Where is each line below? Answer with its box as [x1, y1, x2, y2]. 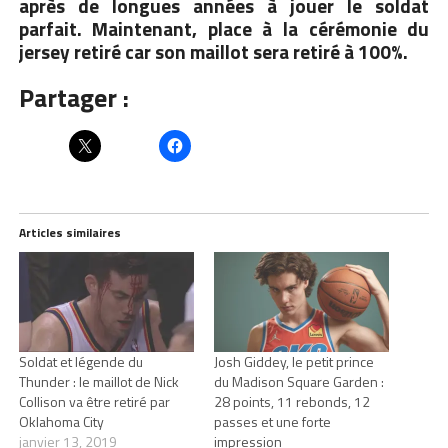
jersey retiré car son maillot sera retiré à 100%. [18, 36, 408, 66]
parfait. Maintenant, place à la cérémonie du [18, 13, 430, 43]
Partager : [18, 77, 129, 117]
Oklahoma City [18, 410, 104, 432]
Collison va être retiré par [18, 390, 170, 412]
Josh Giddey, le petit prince [213, 350, 374, 372]
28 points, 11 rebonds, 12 [213, 390, 370, 412]
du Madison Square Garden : [213, 370, 384, 392]
